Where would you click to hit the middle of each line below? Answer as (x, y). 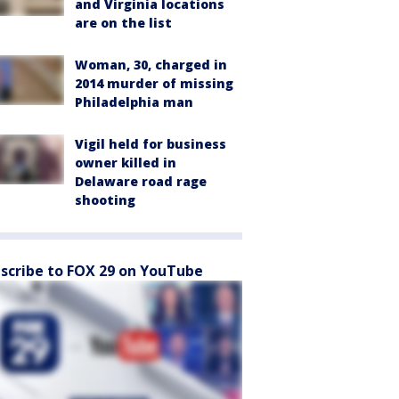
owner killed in (126, 162)
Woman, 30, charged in (151, 64)
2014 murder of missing (154, 83)
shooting (105, 199)
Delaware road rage (141, 181)
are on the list (123, 22)
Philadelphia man (134, 102)
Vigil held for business (151, 143)
